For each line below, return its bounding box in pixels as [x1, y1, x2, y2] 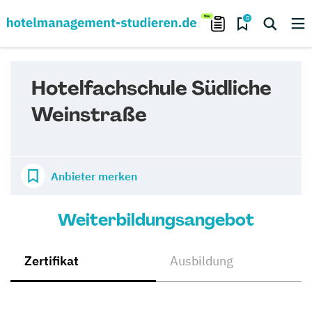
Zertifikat [24, 253, 79, 269]
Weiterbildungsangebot [58, 209, 254, 231]
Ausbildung [170, 253, 233, 269]
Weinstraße [31, 102, 147, 127]
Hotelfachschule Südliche [31, 75, 272, 101]
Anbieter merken [51, 169, 137, 183]
